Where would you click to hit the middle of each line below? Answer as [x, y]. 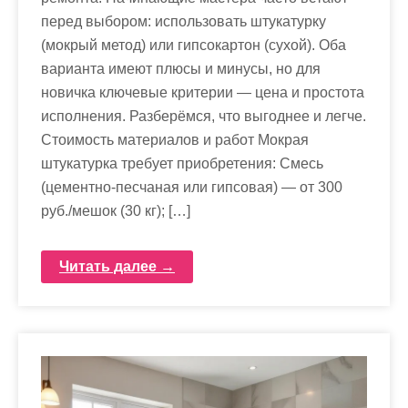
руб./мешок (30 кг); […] [116, 211]
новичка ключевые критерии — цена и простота [203, 92]
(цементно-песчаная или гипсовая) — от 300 [192, 187]
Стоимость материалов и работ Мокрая [175, 140]
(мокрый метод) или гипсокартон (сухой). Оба [194, 45]
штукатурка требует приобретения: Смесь [182, 163]
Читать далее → [117, 266]
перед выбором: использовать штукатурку [184, 21]
